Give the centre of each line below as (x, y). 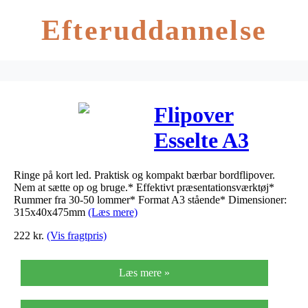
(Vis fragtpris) (77, 235)
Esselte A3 (201, 141)
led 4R (184, 217)
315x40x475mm (51, 212)
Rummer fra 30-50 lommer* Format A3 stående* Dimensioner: (150, 199)
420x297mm (211, 242)
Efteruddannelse (154, 30)
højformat (202, 166)
